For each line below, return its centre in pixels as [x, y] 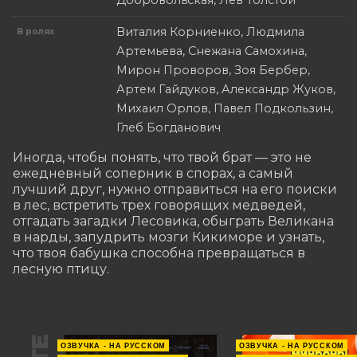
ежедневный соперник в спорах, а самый [153, 174]
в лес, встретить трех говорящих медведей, [159, 206]
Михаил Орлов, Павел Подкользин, [225, 109]
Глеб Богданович [169, 128]
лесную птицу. [61, 269]
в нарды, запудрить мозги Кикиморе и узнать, [169, 237]
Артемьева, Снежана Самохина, [212, 51]
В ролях [36, 32]
